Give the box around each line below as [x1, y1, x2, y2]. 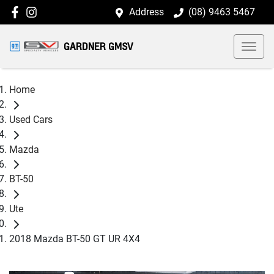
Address [129, 6, 164, 18]
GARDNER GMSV [64, 40, 133, 53]
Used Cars [9, 113, 53, 125]
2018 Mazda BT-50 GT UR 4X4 [9, 232, 140, 245]
